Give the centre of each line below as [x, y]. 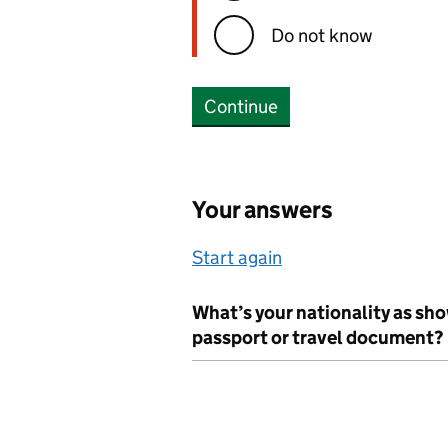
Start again [237, 257]
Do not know [322, 35]
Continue [241, 106]
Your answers [262, 209]
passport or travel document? [317, 337]
